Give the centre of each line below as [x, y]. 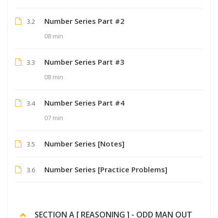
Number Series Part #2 [84, 21]
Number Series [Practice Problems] [106, 169]
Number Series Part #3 [84, 62]
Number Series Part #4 [84, 102]
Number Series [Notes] [84, 143]
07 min [54, 118]
